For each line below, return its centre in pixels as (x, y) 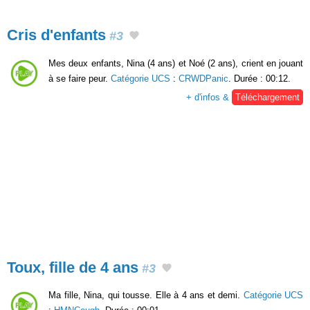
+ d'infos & (209, 97)
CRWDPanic (203, 78)
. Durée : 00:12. (259, 78)
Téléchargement (267, 97)
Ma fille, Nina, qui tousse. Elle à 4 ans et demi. (146, 295)
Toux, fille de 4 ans (73, 267)
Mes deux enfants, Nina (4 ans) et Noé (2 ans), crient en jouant (176, 63)
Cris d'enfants (56, 35)
